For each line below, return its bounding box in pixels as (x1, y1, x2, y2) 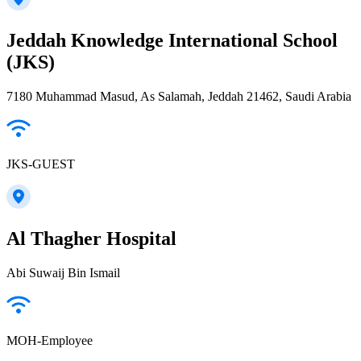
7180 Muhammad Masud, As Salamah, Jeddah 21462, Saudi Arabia (6, 89, 351, 103)
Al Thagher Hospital (6, 227, 176, 249)
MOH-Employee (6, 333, 93, 347)
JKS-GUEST (6, 156, 75, 171)
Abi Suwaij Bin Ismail (6, 265, 120, 280)
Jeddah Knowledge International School (6, 29, 338, 51)
